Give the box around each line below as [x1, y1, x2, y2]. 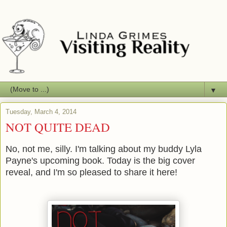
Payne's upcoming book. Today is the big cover [6, 155, 195, 166]
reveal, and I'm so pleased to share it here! [6, 167, 177, 177]
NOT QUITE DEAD [6, 118, 110, 135]
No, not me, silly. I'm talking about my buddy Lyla [6, 143, 202, 154]
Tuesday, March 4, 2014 [6, 107, 77, 116]
